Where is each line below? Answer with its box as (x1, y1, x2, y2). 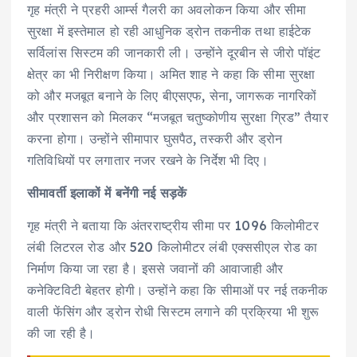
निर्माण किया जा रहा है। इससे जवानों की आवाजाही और (27, 261, 284, 277)
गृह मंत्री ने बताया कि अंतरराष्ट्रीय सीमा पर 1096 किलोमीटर (27, 218, 319, 234)
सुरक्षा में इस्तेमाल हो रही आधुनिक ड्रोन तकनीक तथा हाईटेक (27, 22, 312, 39)
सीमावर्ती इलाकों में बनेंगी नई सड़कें (27, 185, 187, 202)
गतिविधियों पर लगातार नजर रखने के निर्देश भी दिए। (27, 151, 269, 168)
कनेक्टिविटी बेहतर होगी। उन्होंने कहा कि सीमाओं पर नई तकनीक (27, 282, 328, 299)
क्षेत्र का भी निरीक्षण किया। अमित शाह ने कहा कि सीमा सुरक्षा (27, 65, 316, 82)
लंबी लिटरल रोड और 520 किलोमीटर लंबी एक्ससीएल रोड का (27, 239, 318, 256)
